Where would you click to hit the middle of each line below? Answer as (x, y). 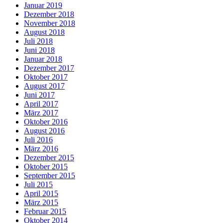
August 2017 (44, 86)
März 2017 (41, 112)
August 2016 (44, 130)
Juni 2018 (39, 50)
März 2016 (41, 148)
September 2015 (50, 175)
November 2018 (50, 23)
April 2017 (41, 104)
